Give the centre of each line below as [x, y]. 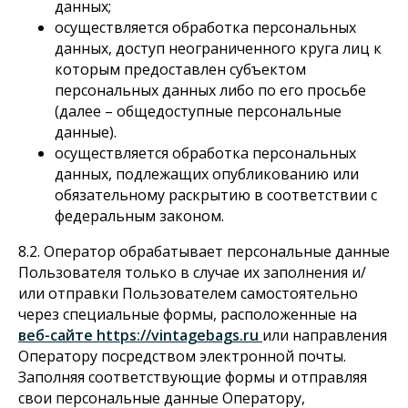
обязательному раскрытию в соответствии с [216, 195]
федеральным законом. [139, 216]
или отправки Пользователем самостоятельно [188, 293]
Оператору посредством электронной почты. [182, 356]
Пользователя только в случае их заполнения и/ [192, 272]
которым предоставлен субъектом [180, 69]
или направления [325, 335]
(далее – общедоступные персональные [198, 111]
